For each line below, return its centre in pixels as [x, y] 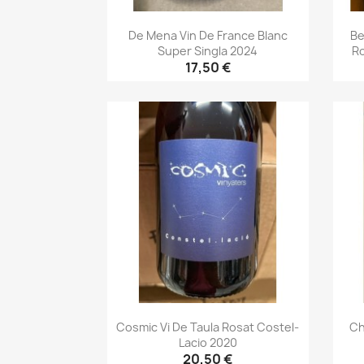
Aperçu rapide [218, 98]
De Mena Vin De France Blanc [208, 35]
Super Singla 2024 [208, 50]
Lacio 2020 [208, 342]
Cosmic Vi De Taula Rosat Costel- [208, 327]
